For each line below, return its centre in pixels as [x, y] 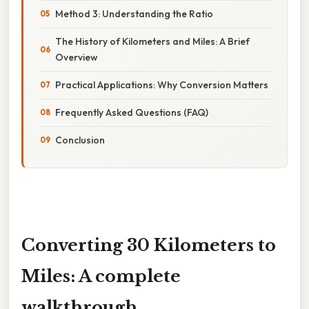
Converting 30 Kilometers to [149, 245]
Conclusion [80, 140]
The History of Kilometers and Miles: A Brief [152, 41]
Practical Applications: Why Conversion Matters [162, 84]
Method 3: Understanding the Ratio [134, 13]
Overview [77, 57]
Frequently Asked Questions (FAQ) [132, 112]
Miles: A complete [101, 276]
